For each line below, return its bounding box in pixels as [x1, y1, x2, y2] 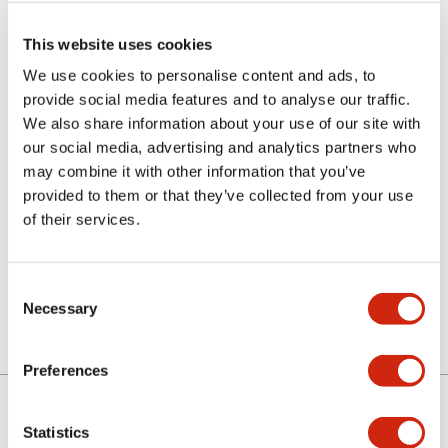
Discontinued [59, 269, 136, 285]
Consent [7, 279, 63, 297]
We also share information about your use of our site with [23, 114, 421, 132]
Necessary [23, 299, 97, 317]
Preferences [23, 361, 109, 379]
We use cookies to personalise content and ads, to [23, 66, 376, 84]
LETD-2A [32, 165, 158, 201]
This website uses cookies [23, 35, 213, 53]
